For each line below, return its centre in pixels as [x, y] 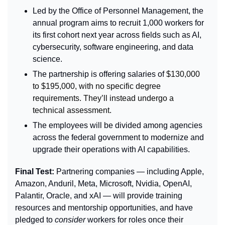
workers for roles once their [134, 219]
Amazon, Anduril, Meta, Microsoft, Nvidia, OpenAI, [103, 183]
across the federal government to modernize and [118, 137]
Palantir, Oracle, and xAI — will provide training [99, 195]
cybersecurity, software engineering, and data [113, 47]
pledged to [35, 219]
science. [47, 59]
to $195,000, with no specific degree [97, 86]
